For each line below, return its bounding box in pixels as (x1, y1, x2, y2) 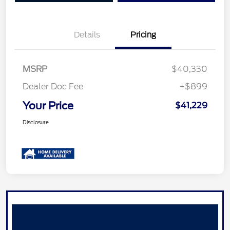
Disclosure (23, 119, 49, 125)
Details (73, 30, 100, 40)
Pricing (130, 30, 156, 40)
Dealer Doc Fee (23, 81, 83, 91)
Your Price (23, 99, 73, 112)
